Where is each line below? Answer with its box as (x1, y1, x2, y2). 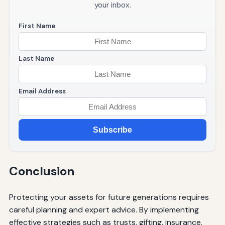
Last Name (18, 54, 54, 63)
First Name (18, 22, 55, 31)
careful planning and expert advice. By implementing (9, 204, 199, 215)
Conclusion (9, 163, 74, 179)
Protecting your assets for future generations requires (9, 192, 209, 202)
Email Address (18, 87, 66, 96)
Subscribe (93, 125, 132, 134)
